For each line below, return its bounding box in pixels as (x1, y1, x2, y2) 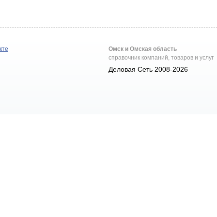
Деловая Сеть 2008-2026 (108, 65, 188, 73)
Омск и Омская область (108, 46, 177, 52)
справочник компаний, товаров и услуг (108, 54, 214, 61)
